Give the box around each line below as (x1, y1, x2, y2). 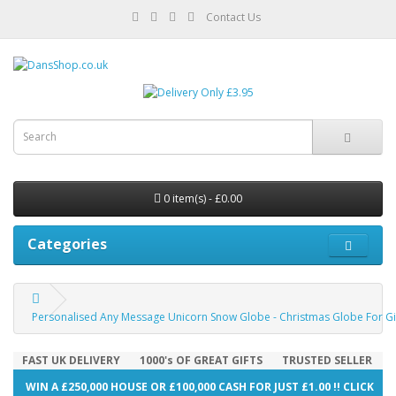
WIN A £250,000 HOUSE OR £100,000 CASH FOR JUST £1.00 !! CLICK (25, 378, 374, 394)
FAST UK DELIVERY (21, 352, 120, 368)
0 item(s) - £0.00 (164, 190, 242, 206)
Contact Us (205, 10, 261, 25)
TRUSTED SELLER (281, 352, 375, 368)
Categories (27, 233, 107, 254)
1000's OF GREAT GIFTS (139, 352, 263, 368)
